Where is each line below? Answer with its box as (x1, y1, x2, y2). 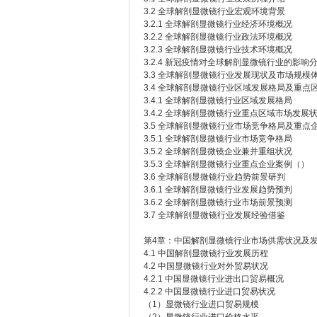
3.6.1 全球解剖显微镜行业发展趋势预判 (144, 185, 292, 195)
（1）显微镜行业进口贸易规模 (144, 299, 259, 309)
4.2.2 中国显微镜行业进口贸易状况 (144, 287, 275, 296)
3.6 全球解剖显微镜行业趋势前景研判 (144, 172, 285, 182)
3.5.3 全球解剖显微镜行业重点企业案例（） (144, 159, 309, 169)
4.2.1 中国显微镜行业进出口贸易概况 (144, 274, 284, 284)
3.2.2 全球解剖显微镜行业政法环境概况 (144, 32, 292, 42)
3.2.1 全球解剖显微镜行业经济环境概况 (144, 19, 292, 29)
